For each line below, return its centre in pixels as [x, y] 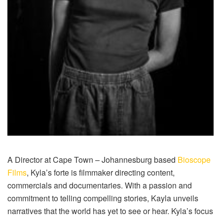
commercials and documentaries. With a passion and [100, 185]
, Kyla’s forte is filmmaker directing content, [101, 173]
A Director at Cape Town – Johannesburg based [92, 160]
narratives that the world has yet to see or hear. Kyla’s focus [110, 211]
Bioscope [194, 160]
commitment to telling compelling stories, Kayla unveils [103, 198]
